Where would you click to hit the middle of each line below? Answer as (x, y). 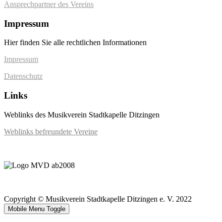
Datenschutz (23, 76)
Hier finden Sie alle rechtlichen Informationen (75, 43)
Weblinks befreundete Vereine (51, 131)
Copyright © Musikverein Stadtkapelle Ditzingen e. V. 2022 (98, 199)
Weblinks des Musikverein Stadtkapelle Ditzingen (82, 114)
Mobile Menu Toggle (37, 209)
